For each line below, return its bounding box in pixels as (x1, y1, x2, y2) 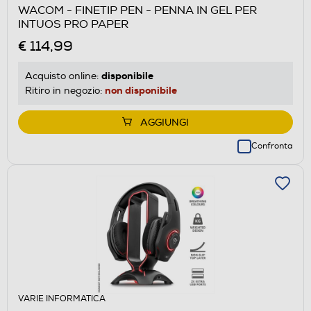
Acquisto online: (25, 69, 101, 82)
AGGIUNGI (140, 116, 189, 128)
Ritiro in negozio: (25, 84, 105, 96)
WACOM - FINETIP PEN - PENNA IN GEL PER (18, 3, 257, 17)
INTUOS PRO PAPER (18, 17, 128, 31)
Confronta (251, 140, 293, 151)
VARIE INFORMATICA (18, 293, 106, 304)
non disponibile (105, 83, 177, 96)
